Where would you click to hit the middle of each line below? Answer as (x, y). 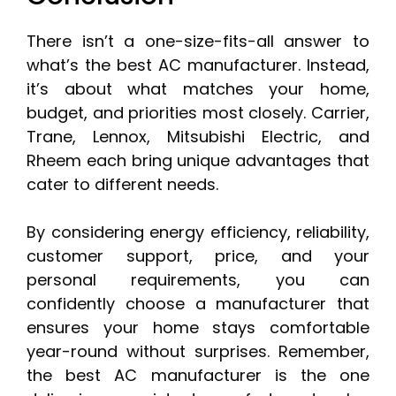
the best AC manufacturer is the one (198, 376)
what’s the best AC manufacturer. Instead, (198, 65)
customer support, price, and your (198, 256)
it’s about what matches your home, (198, 89)
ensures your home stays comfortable (198, 328)
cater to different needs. (122, 185)
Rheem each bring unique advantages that (198, 161)
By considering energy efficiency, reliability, (198, 232)
